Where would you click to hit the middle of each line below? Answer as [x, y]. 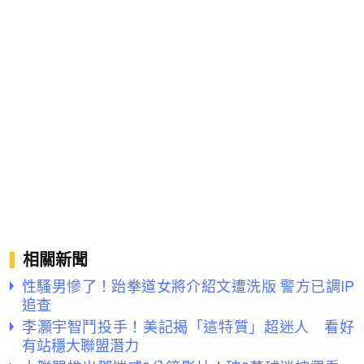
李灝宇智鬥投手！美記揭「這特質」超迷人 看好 [188, 326]
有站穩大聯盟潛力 [80, 345]
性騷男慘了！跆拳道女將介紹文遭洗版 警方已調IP [188, 286]
